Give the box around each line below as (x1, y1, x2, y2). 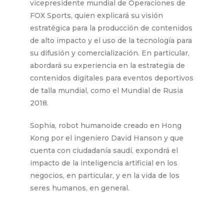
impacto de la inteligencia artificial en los (30, 158, 177, 167)
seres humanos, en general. (30, 183, 129, 192)
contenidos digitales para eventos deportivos (30, 73, 193, 82)
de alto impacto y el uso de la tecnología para (30, 35, 192, 45)
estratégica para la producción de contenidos (30, 23, 192, 32)
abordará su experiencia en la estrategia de (30, 60, 185, 70)
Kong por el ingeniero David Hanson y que (30, 133, 183, 142)
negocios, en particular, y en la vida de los (30, 170, 179, 180)
